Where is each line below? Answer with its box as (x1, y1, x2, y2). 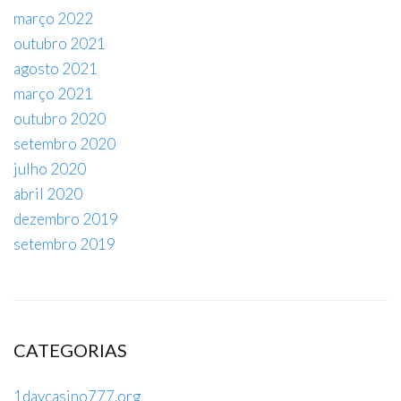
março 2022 (13, 9, 93, 28)
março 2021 (13, 84, 93, 103)
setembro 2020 (13, 134, 115, 153)
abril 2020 (13, 184, 82, 203)
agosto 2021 (13, 59, 98, 78)
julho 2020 (13, 159, 86, 178)
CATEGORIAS (13, 339, 127, 361)
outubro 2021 (13, 34, 106, 53)
